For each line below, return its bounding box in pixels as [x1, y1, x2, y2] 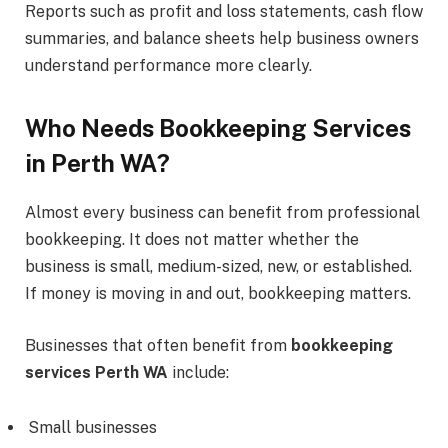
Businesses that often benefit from [25, 335, 291, 355]
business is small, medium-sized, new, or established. [25, 257, 412, 277]
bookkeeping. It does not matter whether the [25, 230, 359, 250]
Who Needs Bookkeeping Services [25, 114, 411, 143]
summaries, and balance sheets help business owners [25, 28, 419, 48]
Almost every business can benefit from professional [25, 203, 420, 223]
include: [168, 362, 229, 382]
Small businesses [28, 418, 157, 438]
